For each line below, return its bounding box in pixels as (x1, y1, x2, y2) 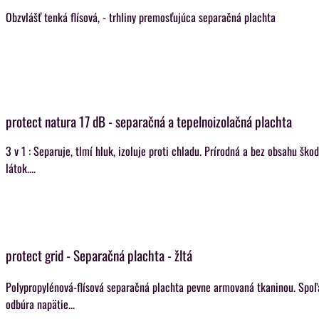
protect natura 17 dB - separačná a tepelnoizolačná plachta (6, 111, 292, 132)
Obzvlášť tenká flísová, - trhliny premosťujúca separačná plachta (6, 9, 276, 26)
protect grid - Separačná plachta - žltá (6, 245, 192, 266)
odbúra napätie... (6, 295, 75, 313)
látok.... (6, 159, 36, 177)
